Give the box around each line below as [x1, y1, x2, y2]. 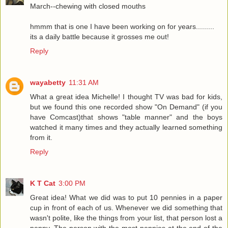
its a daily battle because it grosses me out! [30, 33, 169, 41]
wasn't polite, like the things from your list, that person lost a [30, 214, 222, 222]
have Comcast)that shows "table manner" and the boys [30, 113, 222, 122]
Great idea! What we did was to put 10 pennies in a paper [30, 193, 222, 202]
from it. [30, 133, 52, 142]
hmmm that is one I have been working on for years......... [30, 22, 214, 31]
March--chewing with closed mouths [30, 2, 146, 11]
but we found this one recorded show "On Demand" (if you [30, 103, 222, 111]
